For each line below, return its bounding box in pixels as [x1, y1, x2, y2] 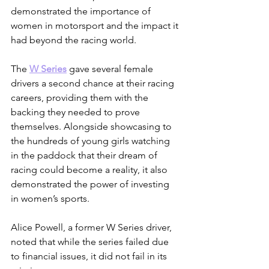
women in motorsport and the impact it [11, 20, 181, 32]
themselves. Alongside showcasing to [11, 121, 174, 133]
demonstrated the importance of [11, 5, 153, 17]
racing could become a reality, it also [11, 164, 170, 176]
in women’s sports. [11, 193, 89, 205]
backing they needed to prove [11, 106, 142, 118]
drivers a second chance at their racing [11, 77, 177, 89]
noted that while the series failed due [11, 236, 171, 248]
